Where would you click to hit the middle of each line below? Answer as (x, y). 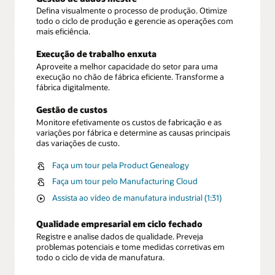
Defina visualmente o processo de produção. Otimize (132, 11)
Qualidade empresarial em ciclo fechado (119, 223)
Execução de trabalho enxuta (96, 54)
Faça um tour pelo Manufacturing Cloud (125, 181)
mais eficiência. (63, 32)
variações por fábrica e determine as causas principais (133, 132)
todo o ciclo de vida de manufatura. (100, 257)
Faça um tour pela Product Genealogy (120, 165)
